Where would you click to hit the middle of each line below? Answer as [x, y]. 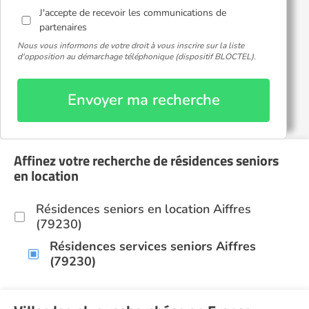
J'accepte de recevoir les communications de [133, 13]
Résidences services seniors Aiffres [153, 246]
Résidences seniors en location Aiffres [143, 209]
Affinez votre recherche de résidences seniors [146, 160]
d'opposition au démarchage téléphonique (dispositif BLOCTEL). [137, 57]
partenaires [63, 27]
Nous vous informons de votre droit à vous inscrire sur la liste [131, 46]
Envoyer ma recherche [143, 100]
